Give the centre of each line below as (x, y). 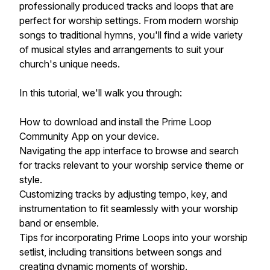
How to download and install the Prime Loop (115, 122)
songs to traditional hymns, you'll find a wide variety (131, 35)
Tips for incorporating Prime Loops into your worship (133, 237)
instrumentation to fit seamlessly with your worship (129, 209)
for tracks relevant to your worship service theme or (131, 165)
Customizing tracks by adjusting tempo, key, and (123, 194)
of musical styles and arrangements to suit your (121, 49)
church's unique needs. (70, 64)
